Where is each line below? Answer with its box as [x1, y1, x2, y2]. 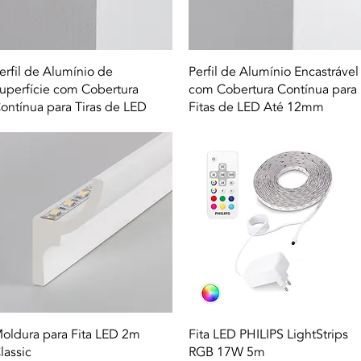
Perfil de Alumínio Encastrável [189, 62, 359, 81]
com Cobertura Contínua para [189, 80, 357, 98]
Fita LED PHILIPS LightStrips [189, 326, 348, 344]
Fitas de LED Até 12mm [189, 98, 324, 116]
